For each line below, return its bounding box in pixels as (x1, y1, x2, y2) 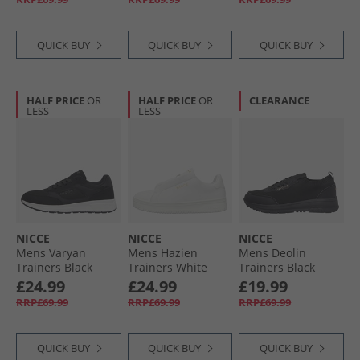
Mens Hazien (127, 244, 198, 260)
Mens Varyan (16, 244, 86, 260)
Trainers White (127, 259, 207, 275)
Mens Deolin (239, 244, 307, 260)
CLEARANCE (249, 93, 310, 108)
